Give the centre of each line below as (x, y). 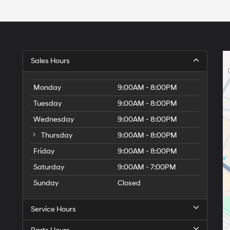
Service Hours (53, 209)
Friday (44, 151)
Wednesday (54, 119)
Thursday (56, 135)
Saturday (49, 167)
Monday (47, 87)
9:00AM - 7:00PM (147, 167)
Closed (129, 183)
